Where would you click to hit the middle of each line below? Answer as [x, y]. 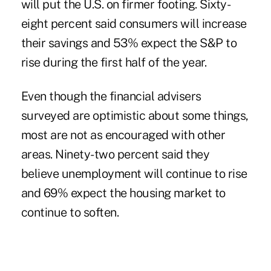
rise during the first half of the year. [114, 62]
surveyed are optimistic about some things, [135, 115]
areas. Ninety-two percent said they [115, 154]
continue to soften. [70, 212]
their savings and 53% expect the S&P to [129, 43]
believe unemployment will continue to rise [134, 173]
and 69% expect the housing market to [123, 193]
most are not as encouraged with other [123, 135]
